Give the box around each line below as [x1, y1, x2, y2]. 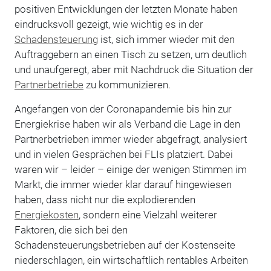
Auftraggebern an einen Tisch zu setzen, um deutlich [14, 48, 247, 60]
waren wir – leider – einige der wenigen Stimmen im [14, 163, 247, 175]
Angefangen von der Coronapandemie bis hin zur [14, 102, 232, 115]
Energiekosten [14, 208, 79, 221]
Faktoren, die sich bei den [14, 223, 128, 236]
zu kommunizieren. [83, 78, 171, 91]
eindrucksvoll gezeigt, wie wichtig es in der [14, 18, 203, 30]
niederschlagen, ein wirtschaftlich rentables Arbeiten [14, 253, 248, 266]
